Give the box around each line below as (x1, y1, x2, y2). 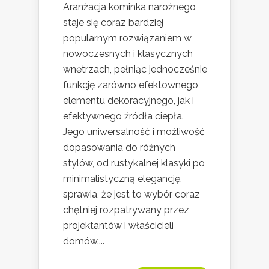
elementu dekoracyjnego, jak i (63, 94, 194, 106)
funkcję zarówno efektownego (63, 79, 198, 91)
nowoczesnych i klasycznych (63, 47, 193, 59)
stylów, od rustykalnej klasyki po (63, 157, 205, 169)
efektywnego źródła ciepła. (63, 110, 184, 122)
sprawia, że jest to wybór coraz (63, 188, 200, 200)
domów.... (63, 235, 104, 247)
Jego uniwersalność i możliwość (63, 125, 205, 138)
